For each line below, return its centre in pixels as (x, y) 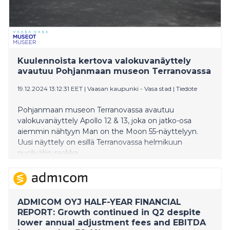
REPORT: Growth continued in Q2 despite (109, 212)
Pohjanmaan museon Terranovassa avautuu (96, 110)
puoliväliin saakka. (49, 153)
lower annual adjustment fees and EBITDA (112, 222)
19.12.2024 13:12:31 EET (50, 88)
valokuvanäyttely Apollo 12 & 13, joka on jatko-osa (104, 120)
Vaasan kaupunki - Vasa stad (129, 88)
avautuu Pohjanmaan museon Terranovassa (114, 71)
